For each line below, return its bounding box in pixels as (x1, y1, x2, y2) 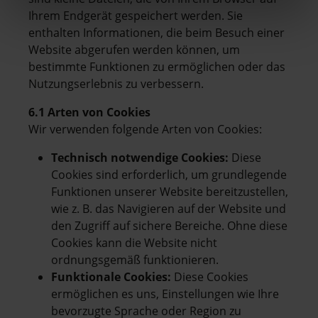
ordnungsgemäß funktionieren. (51, 251, 219, 268)
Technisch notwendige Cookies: (51, 149, 229, 165)
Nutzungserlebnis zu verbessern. (28, 75, 204, 92)
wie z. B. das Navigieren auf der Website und (51, 200, 286, 216)
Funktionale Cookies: (51, 268, 171, 285)
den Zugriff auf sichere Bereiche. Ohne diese (51, 217, 287, 234)
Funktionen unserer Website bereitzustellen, (51, 183, 288, 199)
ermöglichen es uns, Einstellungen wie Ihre (51, 285, 279, 302)
